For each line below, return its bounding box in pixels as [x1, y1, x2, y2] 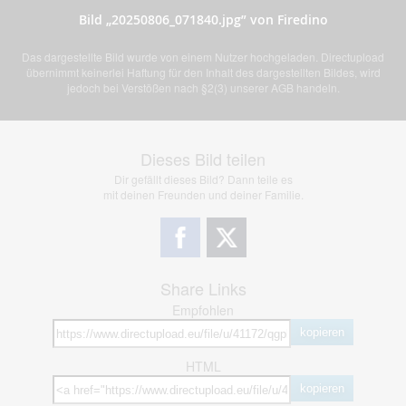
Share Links [159, 276, 246, 301]
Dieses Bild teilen [140, 147, 266, 171]
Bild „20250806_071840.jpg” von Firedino [78, 11, 328, 29]
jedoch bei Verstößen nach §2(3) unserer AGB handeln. [66, 80, 340, 96]
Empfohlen [172, 301, 234, 320]
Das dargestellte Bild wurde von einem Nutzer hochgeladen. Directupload [22, 49, 384, 65]
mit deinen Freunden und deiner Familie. [102, 187, 304, 203]
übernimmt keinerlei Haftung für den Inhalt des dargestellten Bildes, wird [25, 64, 381, 81]
